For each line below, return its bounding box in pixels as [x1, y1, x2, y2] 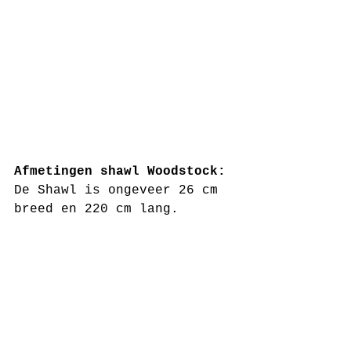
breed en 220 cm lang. [14, 202, 179, 216]
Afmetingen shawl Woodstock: [14, 165, 233, 179]
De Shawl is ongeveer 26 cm [14, 183, 226, 197]
